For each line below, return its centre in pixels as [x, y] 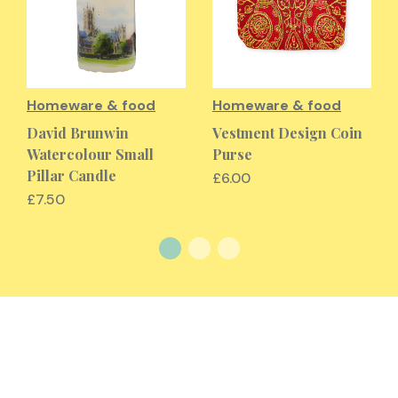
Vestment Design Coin [287, 133]
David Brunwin [78, 133]
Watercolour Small [90, 154]
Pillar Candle [72, 175]
